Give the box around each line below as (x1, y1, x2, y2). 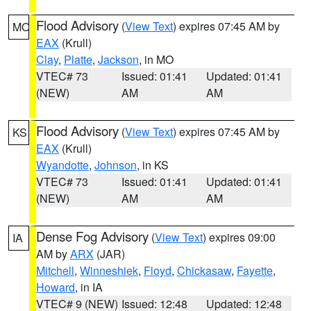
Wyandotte (36, 157, 89, 173)
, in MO (139, 51, 174, 67)
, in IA (75, 279, 103, 295)
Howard (36, 279, 75, 295)
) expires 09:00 (203, 229, 276, 245)
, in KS (137, 157, 169, 173)
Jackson (98, 51, 139, 67)
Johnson (94, 157, 137, 173)
